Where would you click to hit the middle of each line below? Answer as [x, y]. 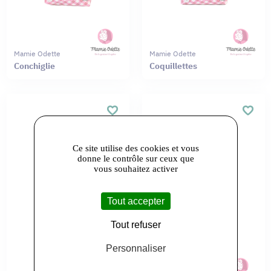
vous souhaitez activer [135, 168]
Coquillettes [173, 66]
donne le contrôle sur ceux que [135, 158]
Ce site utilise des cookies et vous [135, 148]
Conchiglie [34, 66]
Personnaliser [135, 248]
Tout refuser [135, 224]
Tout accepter [135, 201]
